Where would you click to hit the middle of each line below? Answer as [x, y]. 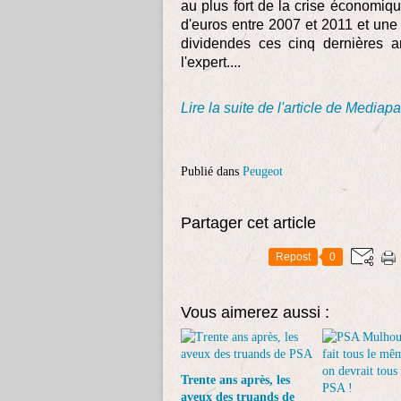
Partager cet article [248, 223]
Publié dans [210, 171]
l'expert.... [211, 62]
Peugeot [263, 171]
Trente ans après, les [235, 380]
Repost [293, 257]
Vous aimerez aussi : [255, 312]
